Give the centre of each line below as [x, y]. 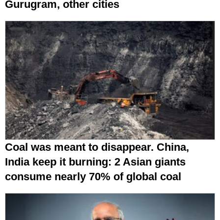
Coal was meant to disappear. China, [97, 147]
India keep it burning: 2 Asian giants [95, 162]
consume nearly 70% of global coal [93, 177]
